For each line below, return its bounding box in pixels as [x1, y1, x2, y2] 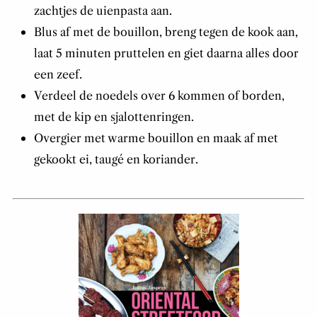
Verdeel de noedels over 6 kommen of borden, [33, 88, 284, 103]
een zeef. [33, 67, 82, 82]
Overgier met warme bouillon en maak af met [33, 131, 278, 146]
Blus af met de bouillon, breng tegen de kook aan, [33, 25, 298, 40]
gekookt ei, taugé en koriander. [33, 152, 198, 167]
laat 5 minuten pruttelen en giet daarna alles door [33, 46, 299, 61]
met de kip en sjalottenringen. [33, 110, 194, 125]
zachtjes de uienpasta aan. [33, 4, 172, 18]
